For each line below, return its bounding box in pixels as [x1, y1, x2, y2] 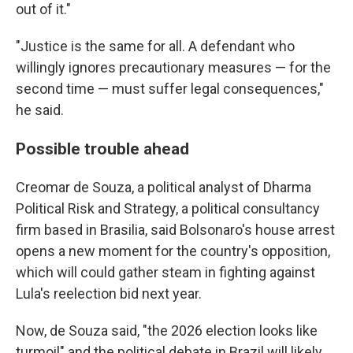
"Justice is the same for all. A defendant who [16, 38, 295, 54]
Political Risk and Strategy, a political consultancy [16, 200, 320, 217]
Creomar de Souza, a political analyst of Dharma [16, 179, 311, 195]
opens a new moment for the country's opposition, [16, 243, 330, 259]
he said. [16, 102, 64, 118]
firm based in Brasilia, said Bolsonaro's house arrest [16, 221, 335, 238]
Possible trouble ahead [16, 139, 189, 158]
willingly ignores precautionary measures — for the [16, 59, 331, 76]
